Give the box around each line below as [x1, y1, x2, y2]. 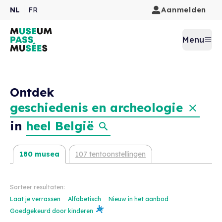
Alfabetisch [68, 195, 103, 203]
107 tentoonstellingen [75, 150, 146, 159]
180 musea [19, 150, 59, 159]
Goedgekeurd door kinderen [10, 207, 93, 215]
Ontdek [10, 85, 54, 100]
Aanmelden [161, 5, 206, 14]
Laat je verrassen [10, 195, 62, 203]
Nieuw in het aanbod [109, 195, 168, 203]
